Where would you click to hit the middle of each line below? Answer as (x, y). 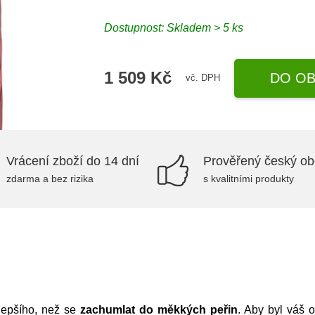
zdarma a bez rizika (50, 179)
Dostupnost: (136, 27)
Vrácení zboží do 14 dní (73, 161)
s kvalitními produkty (249, 179)
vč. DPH (203, 78)
